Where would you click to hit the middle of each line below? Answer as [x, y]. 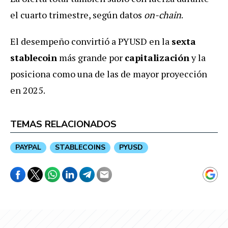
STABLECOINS [80, 147]
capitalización [157, 57]
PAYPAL [28, 147]
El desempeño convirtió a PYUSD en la [91, 41]
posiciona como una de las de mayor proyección [109, 74]
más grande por [91, 57]
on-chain [163, 15]
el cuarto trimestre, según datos [77, 15]
